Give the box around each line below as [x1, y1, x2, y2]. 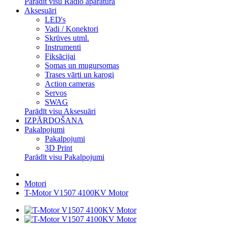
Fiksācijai [45, 52, 75, 61]
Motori [24, 179, 46, 188]
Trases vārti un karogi [45, 70, 114, 79]
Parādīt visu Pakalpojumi [24, 153, 104, 161]
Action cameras [45, 79, 95, 88]
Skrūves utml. [45, 34, 89, 42]
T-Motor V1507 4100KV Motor [24, 188, 128, 197]
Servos [45, 89, 67, 97]
